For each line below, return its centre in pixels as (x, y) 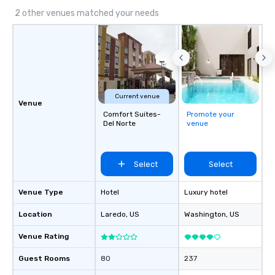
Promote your (211, 114)
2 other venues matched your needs (87, 13)
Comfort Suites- (132, 114)
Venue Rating (44, 236)
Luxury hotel (206, 192)
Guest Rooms (44, 258)
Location (35, 214)
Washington (205, 214)
